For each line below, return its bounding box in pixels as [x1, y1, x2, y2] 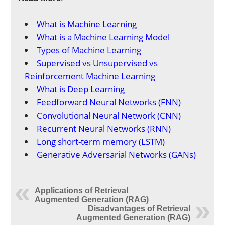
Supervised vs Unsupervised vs [37, 57, 158, 69]
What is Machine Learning [37, 18, 137, 30]
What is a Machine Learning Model [37, 31, 170, 43]
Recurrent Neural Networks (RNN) [37, 123, 171, 134]
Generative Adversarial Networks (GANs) [37, 149, 196, 160]
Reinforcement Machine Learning [25, 70, 156, 82]
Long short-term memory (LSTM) [37, 136, 165, 147]
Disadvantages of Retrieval [87, 204, 190, 213]
